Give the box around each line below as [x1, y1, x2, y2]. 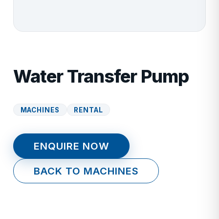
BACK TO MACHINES [33, 164, 139, 177]
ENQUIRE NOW [33, 139, 109, 152]
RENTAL [74, 106, 103, 114]
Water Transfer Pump [13, 66, 189, 87]
